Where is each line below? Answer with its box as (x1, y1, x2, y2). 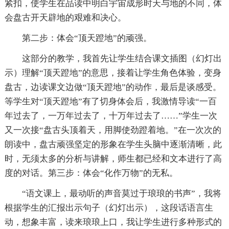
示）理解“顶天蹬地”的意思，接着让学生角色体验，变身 (4, 68, 221, 78)
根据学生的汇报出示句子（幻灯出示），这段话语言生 (4, 203, 213, 213)
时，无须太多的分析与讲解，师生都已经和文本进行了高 (4, 154, 222, 164)
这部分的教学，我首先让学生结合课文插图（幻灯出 (21, 54, 222, 64)
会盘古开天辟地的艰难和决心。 (4, 13, 126, 23)
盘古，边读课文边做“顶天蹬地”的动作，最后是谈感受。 (4, 82, 221, 93)
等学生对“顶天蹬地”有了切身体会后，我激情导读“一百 (4, 97, 217, 107)
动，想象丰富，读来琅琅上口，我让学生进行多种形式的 (4, 217, 222, 227)
